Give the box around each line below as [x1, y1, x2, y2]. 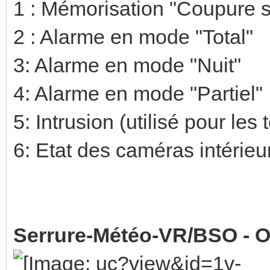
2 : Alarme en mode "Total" [13, 25, 253, 48]
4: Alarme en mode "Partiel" [13, 81, 263, 105]
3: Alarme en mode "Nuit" [13, 53, 241, 77]
